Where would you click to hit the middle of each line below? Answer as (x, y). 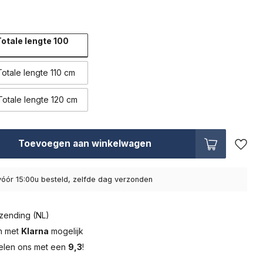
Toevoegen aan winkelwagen (85, 144)
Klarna (35, 231)
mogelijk (66, 231)
